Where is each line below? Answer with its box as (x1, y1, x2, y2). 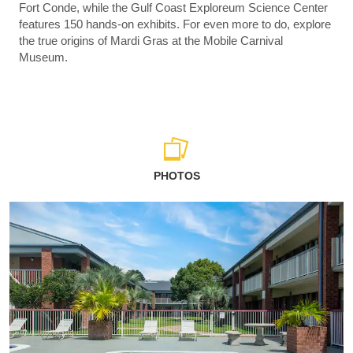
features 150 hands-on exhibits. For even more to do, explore (19, 17, 331, 32)
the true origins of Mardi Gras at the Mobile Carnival (19, 34, 283, 48)
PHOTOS (153, 169, 200, 183)
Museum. (19, 50, 68, 65)
